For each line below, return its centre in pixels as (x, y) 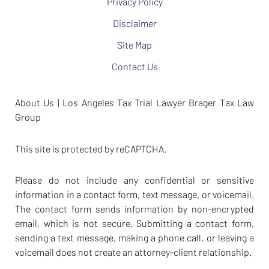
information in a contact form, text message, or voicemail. (134, 195)
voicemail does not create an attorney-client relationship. (133, 252)
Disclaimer (134, 23)
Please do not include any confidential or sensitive (134, 180)
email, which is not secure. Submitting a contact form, (134, 223)
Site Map (134, 44)
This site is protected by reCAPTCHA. (91, 148)
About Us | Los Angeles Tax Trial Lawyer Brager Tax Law (134, 102)
